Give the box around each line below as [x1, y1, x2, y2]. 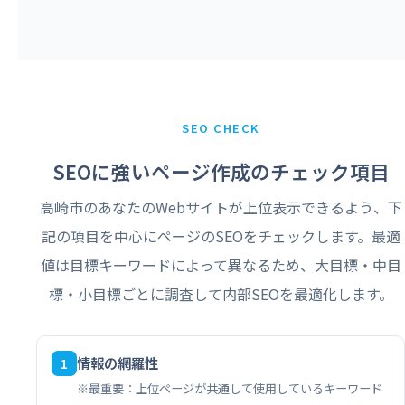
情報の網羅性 [77, 352, 158, 372]
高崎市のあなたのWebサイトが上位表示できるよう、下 [39, 195, 402, 218]
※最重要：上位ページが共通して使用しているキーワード [77, 379, 382, 397]
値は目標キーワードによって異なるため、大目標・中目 [40, 253, 401, 276]
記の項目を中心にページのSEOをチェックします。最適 [41, 224, 400, 247]
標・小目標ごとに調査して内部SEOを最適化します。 [48, 282, 393, 305]
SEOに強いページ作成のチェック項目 [52, 156, 390, 185]
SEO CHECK [182, 118, 259, 137]
